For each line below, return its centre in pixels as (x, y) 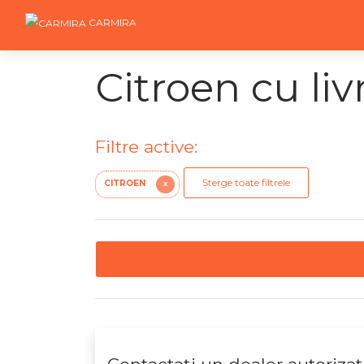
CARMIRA (113, 23)
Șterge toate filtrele (246, 182)
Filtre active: (146, 147)
